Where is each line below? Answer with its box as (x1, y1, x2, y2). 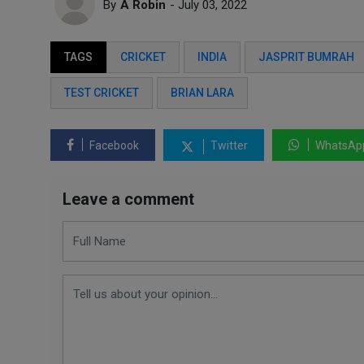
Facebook (87, 139, 139, 152)
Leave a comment (63, 189, 194, 209)
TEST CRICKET (64, 86, 139, 99)
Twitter (208, 139, 248, 152)
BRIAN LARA (171, 86, 234, 99)
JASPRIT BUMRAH (258, 50, 354, 63)
